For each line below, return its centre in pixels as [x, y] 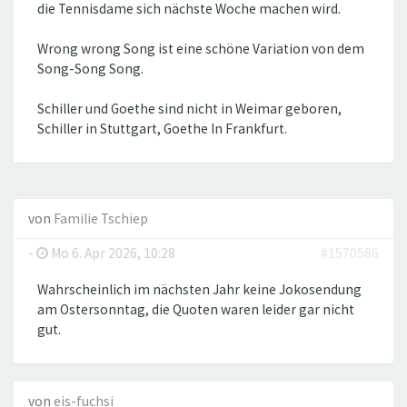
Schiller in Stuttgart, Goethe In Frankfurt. [162, 129]
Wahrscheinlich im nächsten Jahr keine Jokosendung [199, 289]
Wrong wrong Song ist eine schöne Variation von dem [201, 49]
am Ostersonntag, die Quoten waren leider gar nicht [196, 309]
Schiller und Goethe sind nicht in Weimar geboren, [189, 109]
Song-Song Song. [90, 69]
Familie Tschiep [101, 218]
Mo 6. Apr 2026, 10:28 [112, 253]
